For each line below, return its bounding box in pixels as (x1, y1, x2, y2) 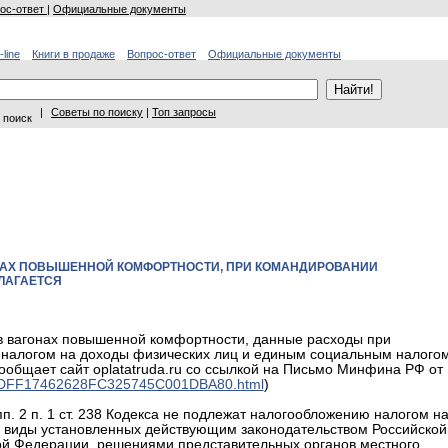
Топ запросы (152, 106, 216, 118)
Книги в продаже (32, 48, 115, 60)
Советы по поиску (51, 106, 143, 118)
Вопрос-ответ (127, 48, 196, 60)
